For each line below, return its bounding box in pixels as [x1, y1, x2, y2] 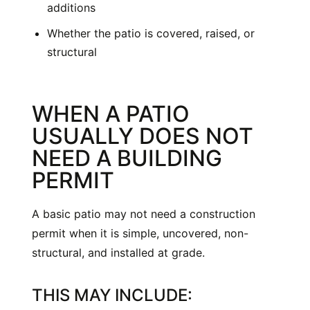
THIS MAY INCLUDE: [32, 285, 192, 306]
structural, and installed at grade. [32, 246, 205, 260]
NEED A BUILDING [32, 145, 222, 172]
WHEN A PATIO [32, 100, 190, 128]
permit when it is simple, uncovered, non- [32, 226, 248, 241]
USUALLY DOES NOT [32, 122, 253, 150]
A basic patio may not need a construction [32, 207, 255, 221]
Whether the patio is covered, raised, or [47, 26, 255, 41]
